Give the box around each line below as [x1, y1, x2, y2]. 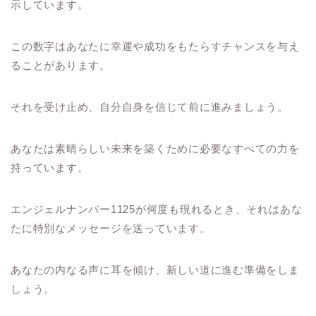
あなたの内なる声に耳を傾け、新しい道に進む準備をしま [11, 264, 300, 276]
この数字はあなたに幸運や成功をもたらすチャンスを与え [11, 40, 300, 53]
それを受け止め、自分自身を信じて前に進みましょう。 [11, 101, 288, 114]
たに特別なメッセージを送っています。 [11, 222, 211, 235]
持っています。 [11, 162, 89, 174]
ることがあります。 [11, 59, 111, 72]
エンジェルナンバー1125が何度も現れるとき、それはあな [11, 203, 303, 216]
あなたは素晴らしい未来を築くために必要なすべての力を [11, 142, 300, 155]
